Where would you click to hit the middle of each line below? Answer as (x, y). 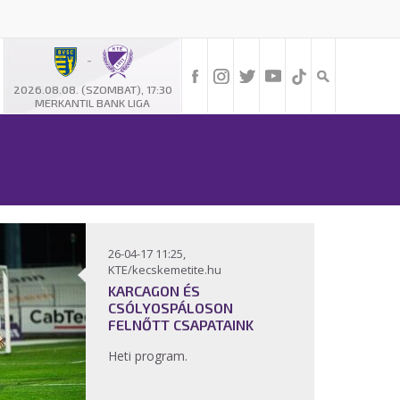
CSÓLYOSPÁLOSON (171, 308)
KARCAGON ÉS (154, 291)
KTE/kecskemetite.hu (165, 270)
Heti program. (150, 356)
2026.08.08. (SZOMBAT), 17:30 (92, 90)
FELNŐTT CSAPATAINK (181, 325)
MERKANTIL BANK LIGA (92, 103)
